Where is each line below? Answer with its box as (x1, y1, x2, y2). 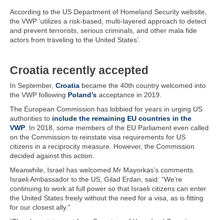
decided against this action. (10, 152, 94, 160)
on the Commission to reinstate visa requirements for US (10, 133, 186, 141)
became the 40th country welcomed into (80, 82, 206, 89)
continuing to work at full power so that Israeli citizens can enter (10, 185, 206, 192)
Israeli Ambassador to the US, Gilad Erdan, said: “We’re (10, 175, 182, 183)
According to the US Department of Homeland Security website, (10, 8, 207, 16)
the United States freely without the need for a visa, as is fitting (10, 194, 203, 202)
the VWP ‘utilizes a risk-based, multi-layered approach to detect (10, 17, 206, 25)
